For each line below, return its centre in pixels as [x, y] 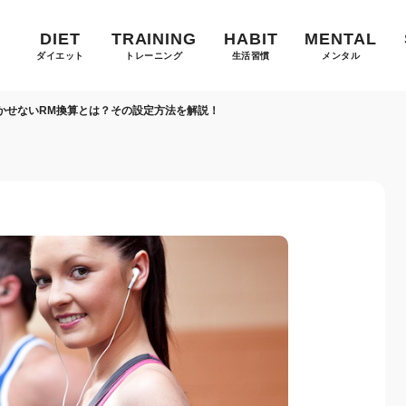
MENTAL [341, 39]
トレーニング [154, 55]
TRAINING [154, 39]
